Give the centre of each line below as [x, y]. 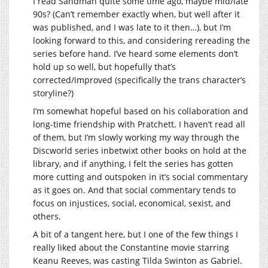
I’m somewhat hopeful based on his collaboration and [141, 111]
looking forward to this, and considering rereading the [141, 40]
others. [47, 216]
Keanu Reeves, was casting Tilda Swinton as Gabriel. [138, 261]
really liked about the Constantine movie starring [131, 247]
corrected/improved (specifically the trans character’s [139, 80]
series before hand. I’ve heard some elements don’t [135, 54]
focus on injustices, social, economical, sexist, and [132, 203]
